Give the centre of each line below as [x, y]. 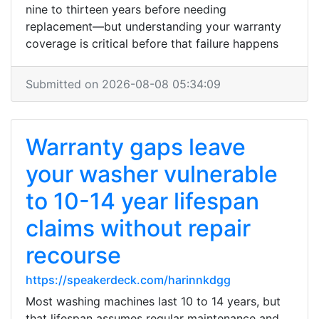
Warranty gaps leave [136, 147]
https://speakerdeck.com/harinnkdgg [128, 280]
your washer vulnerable [152, 174]
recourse [73, 255]
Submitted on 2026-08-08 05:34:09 [123, 84]
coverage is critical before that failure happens [152, 43]
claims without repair [138, 228]
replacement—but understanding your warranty [153, 26]
